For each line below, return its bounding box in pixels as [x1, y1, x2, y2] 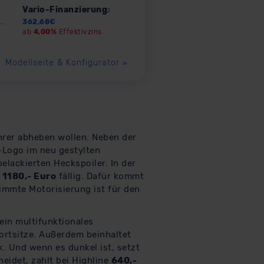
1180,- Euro [2, 171, 56, 182]
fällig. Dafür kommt [56, 171, 144, 182]
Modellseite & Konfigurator [5, 58, 123, 68]
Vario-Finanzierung [22, 4, 107, 15]
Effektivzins [57, 27, 102, 36]
